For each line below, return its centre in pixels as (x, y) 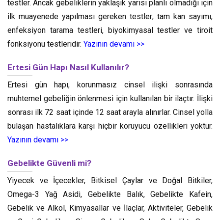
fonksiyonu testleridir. (45, 44)
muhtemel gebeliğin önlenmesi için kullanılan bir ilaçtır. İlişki (110, 98)
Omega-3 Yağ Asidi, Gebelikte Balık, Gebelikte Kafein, (110, 194)
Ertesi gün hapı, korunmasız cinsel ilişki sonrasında (110, 85)
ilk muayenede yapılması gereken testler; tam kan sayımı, (110, 16)
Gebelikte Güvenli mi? (49, 163)
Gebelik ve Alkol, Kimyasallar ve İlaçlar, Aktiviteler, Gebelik (110, 208)
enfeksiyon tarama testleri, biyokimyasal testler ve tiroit (110, 30)
